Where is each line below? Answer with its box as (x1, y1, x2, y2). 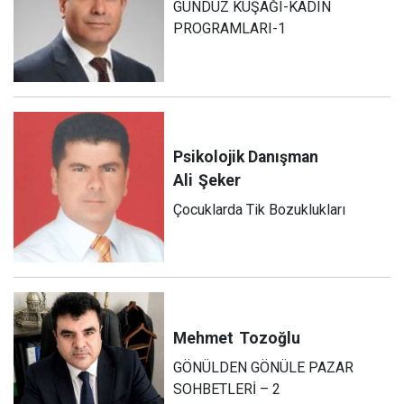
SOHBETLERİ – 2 (173, 381, 281, 399)
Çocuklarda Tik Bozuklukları (173, 201, 346, 219)
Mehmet (173, 329, 234, 348)
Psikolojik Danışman (173, 148, 319, 167)
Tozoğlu (239, 329, 301, 348)
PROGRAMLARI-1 (173, 19, 287, 37)
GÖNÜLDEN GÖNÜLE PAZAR (173, 359, 354, 377)
